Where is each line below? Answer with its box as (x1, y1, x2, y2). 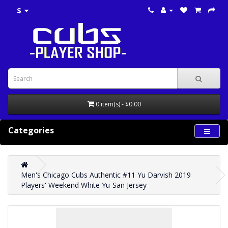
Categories (8, 125, 54, 136)
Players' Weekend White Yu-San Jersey (21, 180, 147, 190)
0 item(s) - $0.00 (95, 100, 141, 108)
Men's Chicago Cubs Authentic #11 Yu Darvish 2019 (21, 170, 191, 180)
